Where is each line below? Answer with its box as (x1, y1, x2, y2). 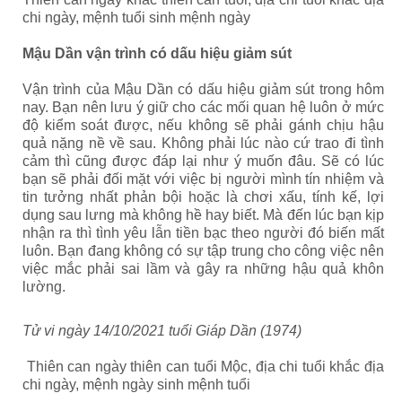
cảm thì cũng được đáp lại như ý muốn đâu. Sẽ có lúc (22, 153, 384, 169)
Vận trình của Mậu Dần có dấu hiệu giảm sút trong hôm (22, 82, 384, 97)
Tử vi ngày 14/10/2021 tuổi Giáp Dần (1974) (22, 323, 301, 338)
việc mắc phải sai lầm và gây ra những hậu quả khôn (22, 261, 384, 276)
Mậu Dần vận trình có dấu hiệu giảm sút (22, 46, 292, 61)
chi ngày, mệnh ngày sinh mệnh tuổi (22, 377, 250, 392)
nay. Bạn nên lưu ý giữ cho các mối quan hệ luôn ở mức (22, 100, 384, 115)
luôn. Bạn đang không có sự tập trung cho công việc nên (22, 243, 384, 258)
